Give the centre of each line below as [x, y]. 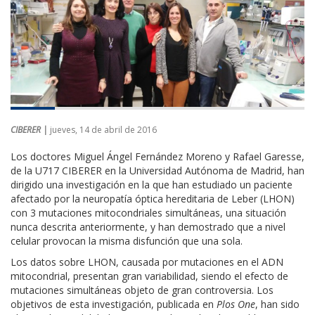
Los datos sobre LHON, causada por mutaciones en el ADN [147, 262]
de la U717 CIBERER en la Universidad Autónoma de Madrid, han [157, 170]
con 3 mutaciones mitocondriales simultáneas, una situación [148, 212]
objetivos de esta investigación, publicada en [114, 304]
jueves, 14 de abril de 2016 [103, 129]
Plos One [236, 304]
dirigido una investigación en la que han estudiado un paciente [152, 184]
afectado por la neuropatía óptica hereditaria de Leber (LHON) [153, 198]
